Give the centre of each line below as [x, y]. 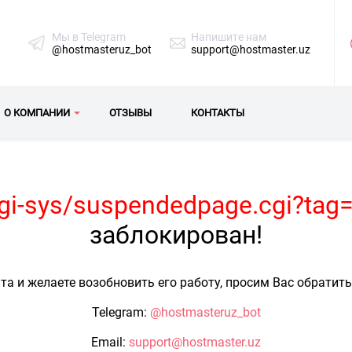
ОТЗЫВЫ [130, 113]
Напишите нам [229, 37]
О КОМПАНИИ [37, 113]
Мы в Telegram [89, 37]
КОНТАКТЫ [218, 113]
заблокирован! [176, 235]
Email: [110, 342]
